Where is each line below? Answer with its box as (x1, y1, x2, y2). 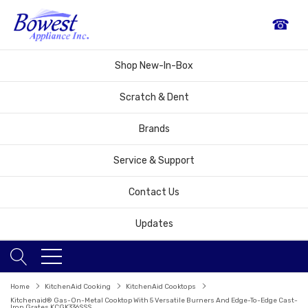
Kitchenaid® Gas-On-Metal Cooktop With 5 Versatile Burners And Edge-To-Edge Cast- (10, 296, 298, 305)
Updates (135, 217, 173, 230)
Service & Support (113, 154, 195, 166)
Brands (138, 122, 170, 135)
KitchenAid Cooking (45, 283, 111, 291)
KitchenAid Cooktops (126, 283, 196, 291)
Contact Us (129, 186, 179, 198)
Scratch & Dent (119, 91, 189, 103)
